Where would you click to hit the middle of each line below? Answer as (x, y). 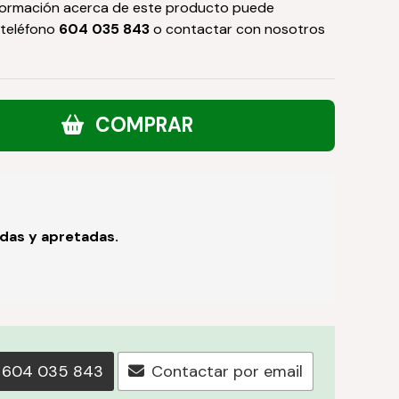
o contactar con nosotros (238, 28)
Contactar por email (227, 372)
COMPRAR (145, 126)
